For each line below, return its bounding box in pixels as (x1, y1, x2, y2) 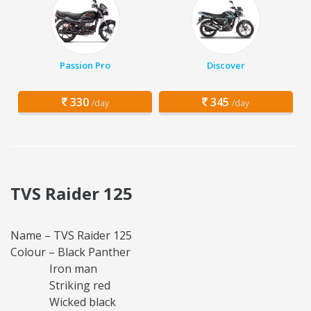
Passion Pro (60, 59, 111, 72)
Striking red (10, 278, 110, 294)
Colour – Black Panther (10, 244, 131, 260)
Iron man (10, 261, 97, 277)
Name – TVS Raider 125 (10, 228, 132, 244)
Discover (206, 59, 245, 72)
